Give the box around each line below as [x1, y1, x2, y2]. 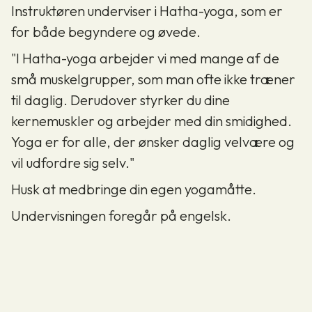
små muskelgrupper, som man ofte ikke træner [11, 70, 295, 88]
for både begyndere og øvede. [11, 22, 201, 40]
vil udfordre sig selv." [11, 153, 134, 171]
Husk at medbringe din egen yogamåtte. [11, 180, 256, 198]
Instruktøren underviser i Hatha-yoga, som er [11, 1, 283, 19]
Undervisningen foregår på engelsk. [11, 206, 231, 224]
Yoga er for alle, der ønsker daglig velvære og [11, 132, 295, 150]
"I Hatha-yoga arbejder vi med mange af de [11, 49, 279, 67]
